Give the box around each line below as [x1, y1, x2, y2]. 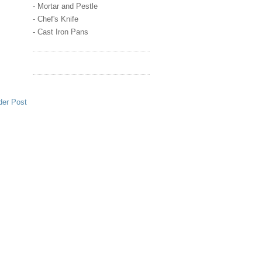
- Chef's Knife [33, 15, 78, 24]
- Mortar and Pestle [33, 1, 98, 11]
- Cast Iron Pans [33, 27, 88, 37]
